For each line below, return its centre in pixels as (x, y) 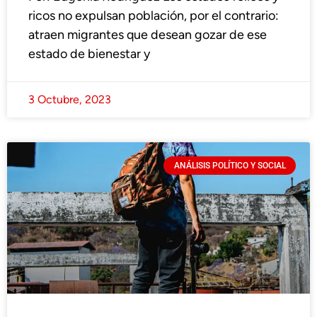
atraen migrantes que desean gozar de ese (148, 35)
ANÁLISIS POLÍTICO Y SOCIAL (230, 166)
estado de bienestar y (89, 54)
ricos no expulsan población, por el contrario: (154, 16)
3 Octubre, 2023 (70, 100)
